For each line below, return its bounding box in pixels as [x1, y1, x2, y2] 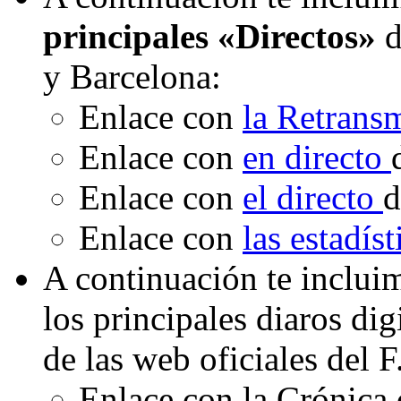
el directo [243, 178, 383, 218]
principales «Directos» [43, 17, 376, 56]
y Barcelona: [43, 57, 221, 97]
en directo [243, 138, 391, 177]
